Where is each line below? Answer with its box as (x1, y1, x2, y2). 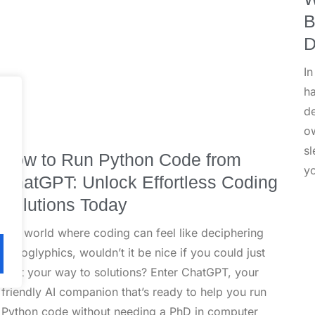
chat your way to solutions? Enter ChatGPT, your (1, 264, 259, 279)
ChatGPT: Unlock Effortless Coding (1, 172, 278, 192)
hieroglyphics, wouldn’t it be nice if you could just (1, 245, 265, 259)
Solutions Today (1, 194, 127, 214)
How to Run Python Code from (1, 149, 241, 169)
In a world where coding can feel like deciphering (1, 225, 264, 240)
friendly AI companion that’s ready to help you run (1, 284, 266, 299)
